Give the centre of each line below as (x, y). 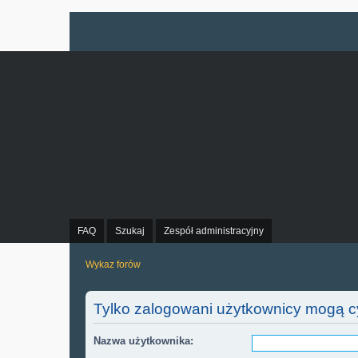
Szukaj (130, 231)
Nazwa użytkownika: (143, 340)
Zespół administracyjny (214, 231)
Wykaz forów (113, 265)
